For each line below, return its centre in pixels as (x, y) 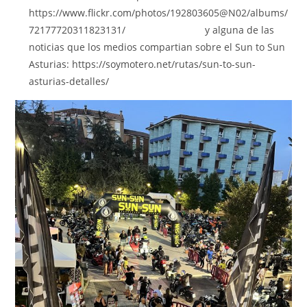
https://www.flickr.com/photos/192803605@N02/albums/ (159, 13)
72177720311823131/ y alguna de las (152, 30)
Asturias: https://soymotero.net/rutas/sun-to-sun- (143, 64)
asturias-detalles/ (69, 82)
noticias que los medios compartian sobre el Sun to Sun (157, 47)
